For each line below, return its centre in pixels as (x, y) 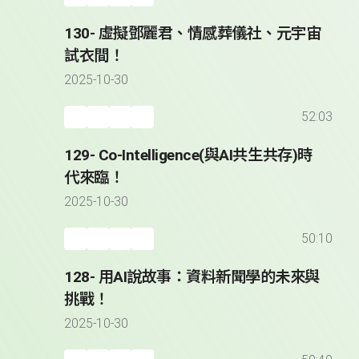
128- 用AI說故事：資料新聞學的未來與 (192, 277)
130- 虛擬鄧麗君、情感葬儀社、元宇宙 (193, 34)
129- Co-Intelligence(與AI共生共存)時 (188, 155)
